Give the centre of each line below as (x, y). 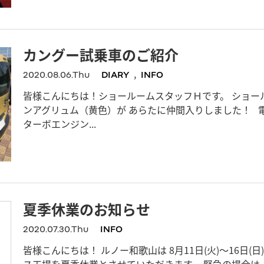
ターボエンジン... (60, 124)
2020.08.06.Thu (56, 75)
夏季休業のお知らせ (87, 209)
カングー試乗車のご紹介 (101, 55)
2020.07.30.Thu (56, 228)
